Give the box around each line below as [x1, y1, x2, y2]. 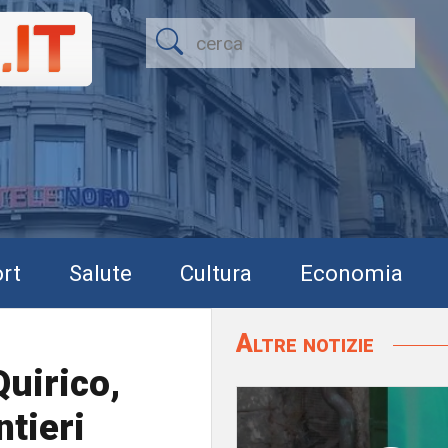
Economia [300, 259, 403, 286]
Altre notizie [236, 328, 380, 358]
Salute [69, 259, 132, 286]
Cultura [180, 259, 252, 286]
